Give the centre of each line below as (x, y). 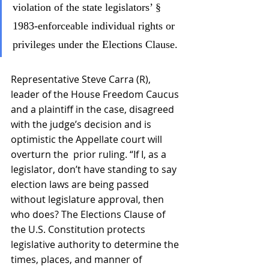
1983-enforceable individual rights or (95, 26)
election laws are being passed (81, 184)
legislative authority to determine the (96, 244)
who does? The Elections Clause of (89, 214)
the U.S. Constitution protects (79, 229)
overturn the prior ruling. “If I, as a (90, 154)
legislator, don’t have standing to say (95, 169)
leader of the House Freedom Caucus (96, 94)
